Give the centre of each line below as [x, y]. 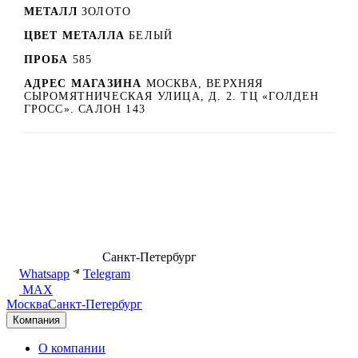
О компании [72, 348]
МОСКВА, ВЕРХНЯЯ [205, 83]
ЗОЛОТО [107, 11]
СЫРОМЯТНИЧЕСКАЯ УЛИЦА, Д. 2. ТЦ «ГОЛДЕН [171, 96]
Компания [36, 320]
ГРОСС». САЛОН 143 [84, 109]
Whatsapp [44, 274]
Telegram [107, 274]
